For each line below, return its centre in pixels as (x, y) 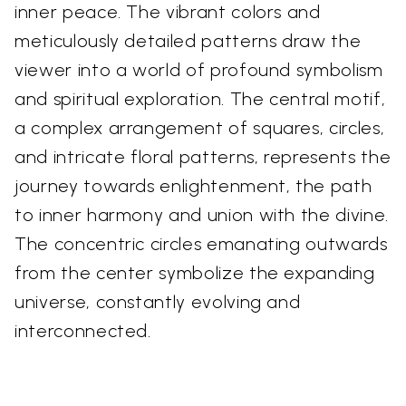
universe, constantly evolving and (158, 301)
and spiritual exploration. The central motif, (200, 98)
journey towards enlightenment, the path (193, 185)
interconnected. (83, 330)
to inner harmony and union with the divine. (202, 214)
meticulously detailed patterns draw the (188, 40)
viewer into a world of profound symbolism (199, 69)
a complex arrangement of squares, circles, (200, 127)
